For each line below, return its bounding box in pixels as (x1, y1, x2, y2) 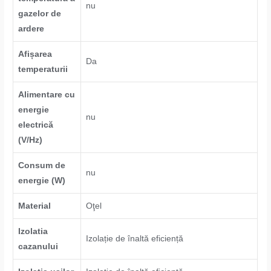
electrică (18, 120, 54, 129)
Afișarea (18, 49, 53, 59)
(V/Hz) (18, 135, 43, 145)
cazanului (18, 241, 59, 251)
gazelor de (18, 8, 62, 18)
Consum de (18, 160, 66, 170)
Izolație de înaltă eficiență (86, 233, 184, 243)
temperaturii (18, 64, 68, 74)
